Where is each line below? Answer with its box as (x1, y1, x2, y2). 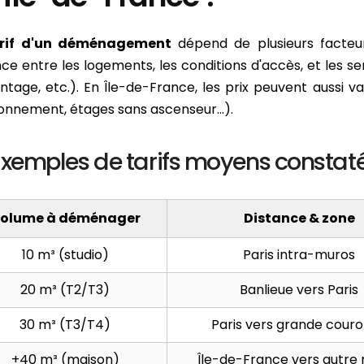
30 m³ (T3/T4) (19, 314, 110, 334)
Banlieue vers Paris (240, 279, 358, 299)
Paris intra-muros (243, 245, 355, 264)
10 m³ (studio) (21, 245, 109, 264)
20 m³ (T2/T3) (20, 279, 110, 299)
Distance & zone (243, 208, 355, 227)
